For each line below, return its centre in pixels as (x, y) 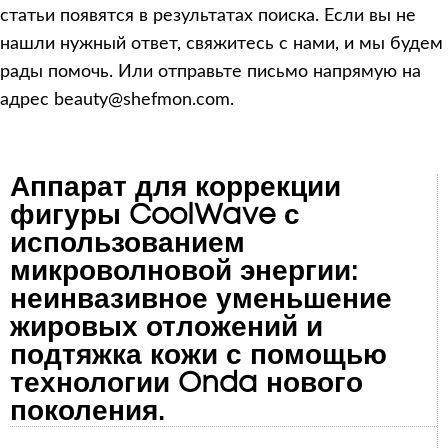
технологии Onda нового (186, 383)
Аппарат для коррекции (175, 187)
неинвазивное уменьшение (201, 299)
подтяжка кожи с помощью (198, 355)
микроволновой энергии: (183, 271)
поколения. (87, 411)
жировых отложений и (166, 327)
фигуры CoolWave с (155, 215)
